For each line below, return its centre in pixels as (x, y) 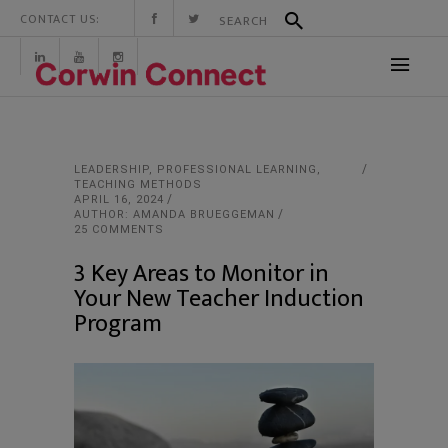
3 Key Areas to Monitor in (201, 274)
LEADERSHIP (111, 169)
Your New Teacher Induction (219, 299)
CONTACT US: (60, 19)
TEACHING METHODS (138, 184)
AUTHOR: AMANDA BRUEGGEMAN (174, 214)
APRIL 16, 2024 (119, 199)
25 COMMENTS (119, 229)
